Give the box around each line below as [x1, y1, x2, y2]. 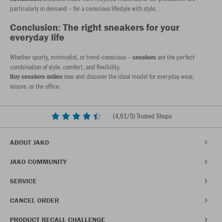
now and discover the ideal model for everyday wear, [62, 71, 194, 81]
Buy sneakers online [10, 72, 62, 81]
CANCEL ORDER [10, 195, 59, 205]
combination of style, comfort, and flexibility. [10, 62, 120, 71]
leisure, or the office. [10, 81, 60, 91]
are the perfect [158, 52, 195, 61]
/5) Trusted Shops [126, 111, 171, 121]
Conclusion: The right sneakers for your [10, 21, 179, 33]
